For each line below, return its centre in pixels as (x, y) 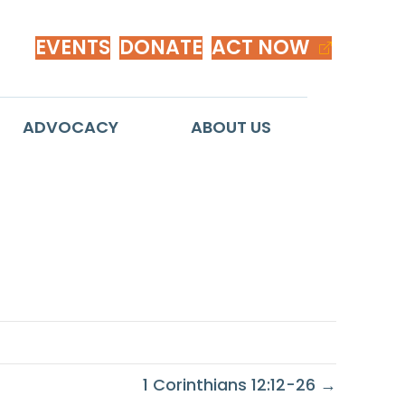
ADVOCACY (70, 127)
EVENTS (73, 47)
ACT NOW (261, 47)
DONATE (161, 47)
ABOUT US (231, 127)
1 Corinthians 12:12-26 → (240, 384)
